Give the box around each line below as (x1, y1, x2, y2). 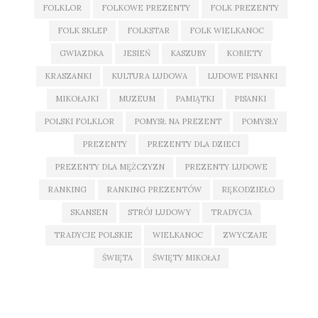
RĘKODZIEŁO (221, 184, 275, 194)
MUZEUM (119, 93, 155, 104)
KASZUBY (170, 48, 207, 58)
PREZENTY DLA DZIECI (146, 138, 240, 149)
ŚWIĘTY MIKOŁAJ (152, 252, 220, 263)
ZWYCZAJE (223, 229, 268, 240)
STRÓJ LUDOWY (127, 207, 191, 217)
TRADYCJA (210, 207, 252, 217)
